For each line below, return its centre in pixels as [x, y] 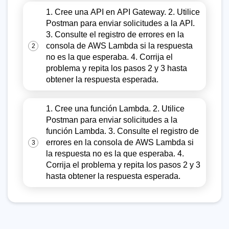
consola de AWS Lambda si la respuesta [119, 46]
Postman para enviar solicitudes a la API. [120, 23]
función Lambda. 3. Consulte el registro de [122, 131]
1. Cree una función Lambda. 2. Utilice [115, 109]
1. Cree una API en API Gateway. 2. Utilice [123, 12]
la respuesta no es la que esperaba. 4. [115, 154]
